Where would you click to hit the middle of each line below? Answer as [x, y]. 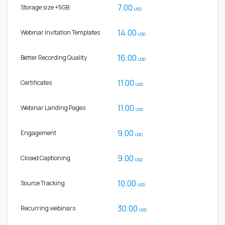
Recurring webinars [48, 208]
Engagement [38, 133]
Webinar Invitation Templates [60, 32]
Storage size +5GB [45, 7]
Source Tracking [43, 183]
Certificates [36, 82]
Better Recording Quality [54, 57]
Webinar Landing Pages [53, 107]
